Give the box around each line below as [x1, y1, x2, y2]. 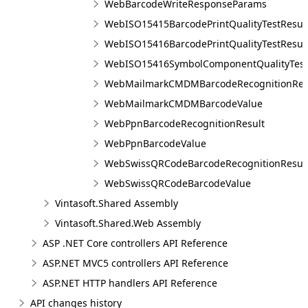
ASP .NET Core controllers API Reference [43, 236, 228, 250]
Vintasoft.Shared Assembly [55, 197, 178, 210]
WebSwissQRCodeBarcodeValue [104, 177, 251, 190]
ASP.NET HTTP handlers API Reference [43, 276, 217, 289]
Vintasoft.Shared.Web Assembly [55, 217, 201, 230]
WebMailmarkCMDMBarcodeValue [104, 97, 263, 110]
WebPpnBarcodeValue [104, 137, 206, 150]
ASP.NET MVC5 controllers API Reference [43, 256, 228, 269]
